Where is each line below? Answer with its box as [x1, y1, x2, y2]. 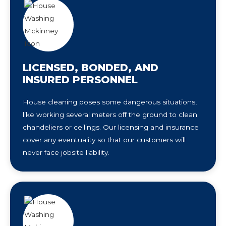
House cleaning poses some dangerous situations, [23, 97, 197, 106]
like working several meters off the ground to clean [23, 110, 197, 119]
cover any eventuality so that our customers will [23, 135, 186, 144]
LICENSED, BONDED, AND [23, 61, 158, 74]
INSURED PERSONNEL [23, 73, 138, 86]
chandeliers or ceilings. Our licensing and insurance [23, 123, 199, 131]
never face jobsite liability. [23, 148, 109, 156]
